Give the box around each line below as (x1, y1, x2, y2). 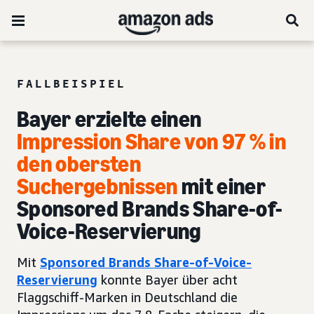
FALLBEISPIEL (17, 76, 126, 90)
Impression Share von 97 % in (17, 128, 286, 155)
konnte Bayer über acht (97, 272, 238, 287)
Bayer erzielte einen (17, 106, 202, 132)
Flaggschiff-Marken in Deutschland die (17, 289, 238, 305)
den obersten (17, 151, 141, 177)
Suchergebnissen (17, 173, 178, 200)
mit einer (177, 173, 266, 200)
